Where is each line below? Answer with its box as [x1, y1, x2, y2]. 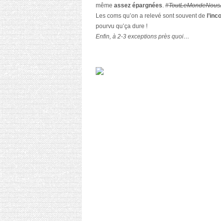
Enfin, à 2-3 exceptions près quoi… [96, 33, 189, 40]
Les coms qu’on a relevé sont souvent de [96, 12, 207, 20]
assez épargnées [114, 2, 162, 9]
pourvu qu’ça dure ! [96, 23, 147, 30]
